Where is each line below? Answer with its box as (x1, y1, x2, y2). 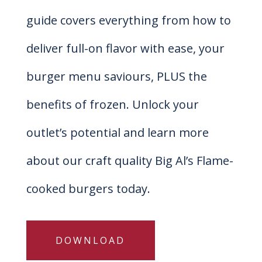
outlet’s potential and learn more (26, 125, 209, 141)
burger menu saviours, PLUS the (26, 68, 207, 85)
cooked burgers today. (26, 181, 150, 197)
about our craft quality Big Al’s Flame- (26, 153, 233, 169)
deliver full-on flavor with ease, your (26, 40, 225, 57)
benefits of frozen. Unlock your (26, 96, 199, 113)
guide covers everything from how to (26, 12, 231, 29)
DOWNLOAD (56, 234, 126, 247)
